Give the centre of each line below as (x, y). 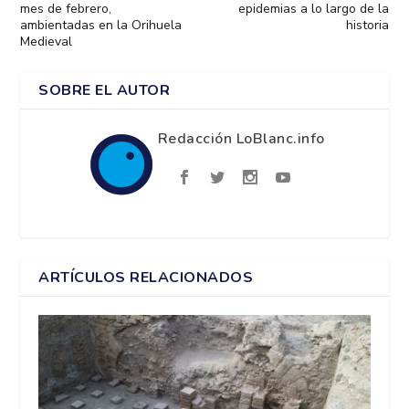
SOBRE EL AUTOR (105, 91)
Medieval (47, 42)
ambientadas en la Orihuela (101, 26)
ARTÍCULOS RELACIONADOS (146, 278)
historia (367, 26)
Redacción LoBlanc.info (241, 139)
